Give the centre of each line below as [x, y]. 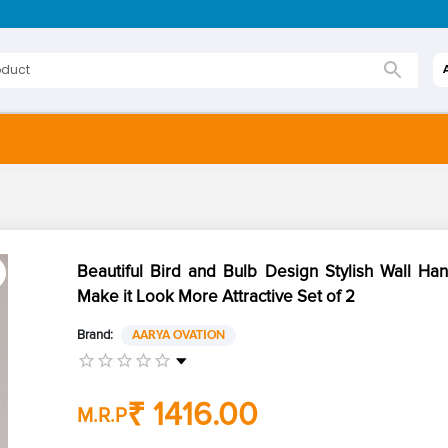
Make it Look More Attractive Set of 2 [215, 296]
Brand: [94, 334]
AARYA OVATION [178, 335]
